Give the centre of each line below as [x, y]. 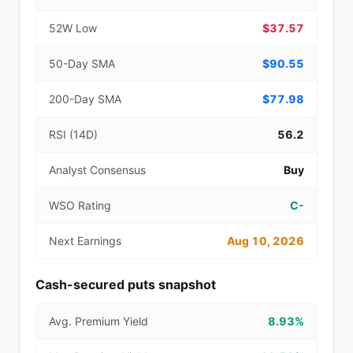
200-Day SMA [85, 99]
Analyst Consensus [97, 170]
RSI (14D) [73, 134]
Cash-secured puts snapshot [126, 284]
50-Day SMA [82, 63]
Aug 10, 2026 [266, 241]
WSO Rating [80, 205]
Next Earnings [85, 241]
